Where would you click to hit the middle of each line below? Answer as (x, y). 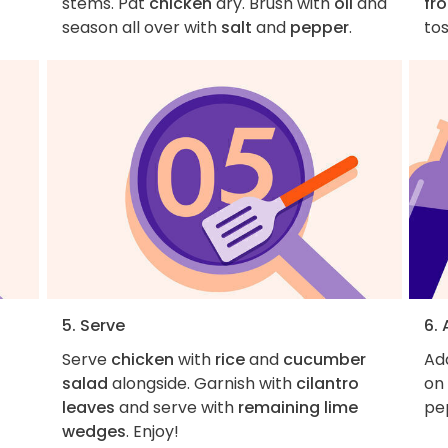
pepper (319, 27)
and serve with (176, 407)
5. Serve (93, 325)
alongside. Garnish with (201, 383)
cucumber (324, 359)
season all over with (141, 27)
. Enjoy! (152, 431)
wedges (93, 431)
